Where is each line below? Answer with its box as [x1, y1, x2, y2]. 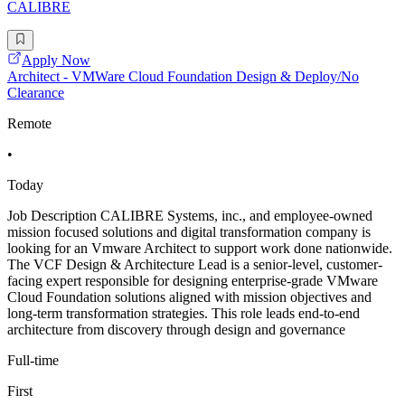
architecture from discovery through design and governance [7, 321, 345, 337]
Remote [7, 115, 52, 131]
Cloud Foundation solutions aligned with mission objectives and [7, 288, 372, 305]
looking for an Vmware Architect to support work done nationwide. [7, 240, 392, 256]
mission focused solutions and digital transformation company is [7, 223, 371, 240]
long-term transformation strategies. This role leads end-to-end [7, 305, 360, 321]
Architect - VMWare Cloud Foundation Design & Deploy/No [7, 68, 359, 84]
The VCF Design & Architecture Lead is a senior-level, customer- [7, 256, 382, 272]
